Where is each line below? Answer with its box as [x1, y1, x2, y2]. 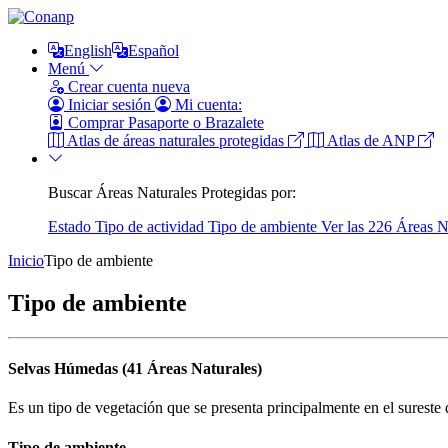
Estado [48, 218, 95, 235]
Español [128, 42, 179, 59]
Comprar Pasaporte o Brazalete [64, 114, 264, 131]
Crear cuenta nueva [64, 78, 190, 95]
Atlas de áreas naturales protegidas [64, 132, 288, 149]
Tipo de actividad [95, 218, 208, 235]
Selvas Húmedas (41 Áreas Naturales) [8, 360, 262, 378]
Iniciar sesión [64, 96, 155, 113]
